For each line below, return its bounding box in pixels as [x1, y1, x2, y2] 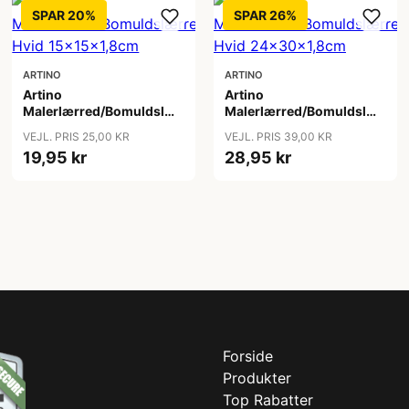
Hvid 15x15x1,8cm [23, 120, 139, 135]
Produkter [223, 369, 291, 387]
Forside [223, 347, 273, 365]
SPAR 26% [233, 7, 297, 23]
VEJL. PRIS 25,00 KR [23, 130, 131, 143]
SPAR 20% [32, 7, 97, 23]
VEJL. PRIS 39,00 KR [224, 130, 332, 143]
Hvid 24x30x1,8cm [224, 120, 344, 135]
